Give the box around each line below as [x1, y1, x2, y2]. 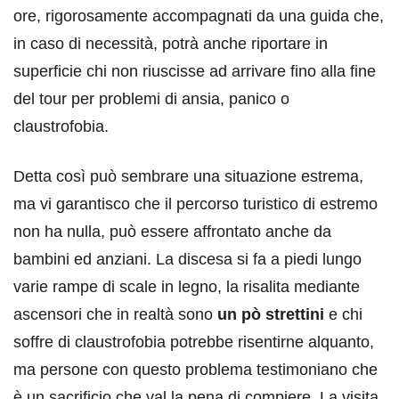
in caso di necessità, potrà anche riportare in [13, 35, 328, 53]
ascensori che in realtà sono [13, 305, 213, 324]
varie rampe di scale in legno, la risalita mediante [13, 278, 360, 297]
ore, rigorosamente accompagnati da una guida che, [13, 7, 384, 26]
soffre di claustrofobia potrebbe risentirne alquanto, [13, 333, 374, 352]
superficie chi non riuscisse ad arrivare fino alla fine [13, 62, 376, 81]
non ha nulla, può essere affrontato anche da [13, 223, 331, 241]
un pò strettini [213, 305, 324, 324]
